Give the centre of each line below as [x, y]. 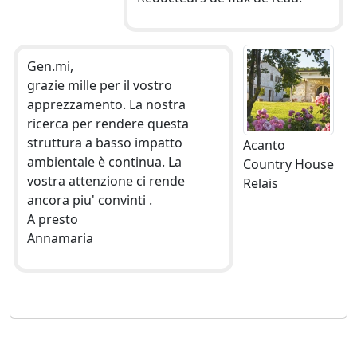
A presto [53, 219]
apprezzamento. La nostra [106, 104]
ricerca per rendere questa [108, 123]
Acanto [264, 145]
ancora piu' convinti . [90, 200]
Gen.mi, [50, 66]
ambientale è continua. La [104, 161]
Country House [288, 164]
